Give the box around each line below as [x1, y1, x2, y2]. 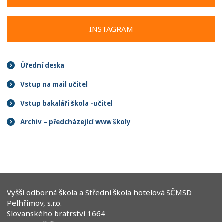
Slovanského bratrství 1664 [7, 208, 106, 219]
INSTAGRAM [89, 24, 133, 34]
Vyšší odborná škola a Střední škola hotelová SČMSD [7, 187, 192, 198]
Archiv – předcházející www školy [20, 117, 131, 126]
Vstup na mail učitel [20, 80, 88, 89]
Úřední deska [20, 61, 64, 70]
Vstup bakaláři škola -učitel [20, 98, 112, 108]
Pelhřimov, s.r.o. [7, 198, 62, 208]
